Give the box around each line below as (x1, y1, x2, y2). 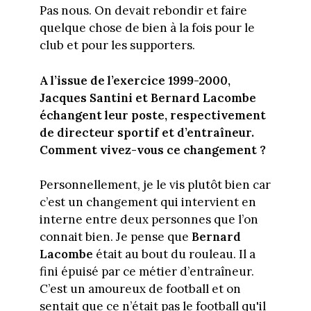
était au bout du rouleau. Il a (92, 246, 255, 262)
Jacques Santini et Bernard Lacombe (39, 90, 256, 106)
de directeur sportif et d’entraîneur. (39, 124, 254, 140)
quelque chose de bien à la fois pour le (39, 20, 255, 36)
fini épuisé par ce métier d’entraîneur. (39, 264, 254, 280)
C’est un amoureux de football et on (39, 281, 241, 297)
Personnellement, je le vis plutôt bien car (39, 177, 271, 193)
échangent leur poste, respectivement (39, 107, 266, 123)
